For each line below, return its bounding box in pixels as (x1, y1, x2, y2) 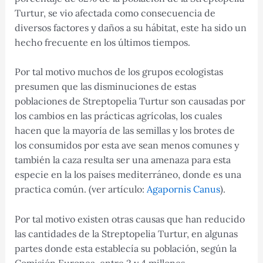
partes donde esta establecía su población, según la (14, 242, 237, 255)
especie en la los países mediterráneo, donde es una (14, 168, 241, 181)
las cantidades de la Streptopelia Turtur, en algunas (14, 228, 238, 240)
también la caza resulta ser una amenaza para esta (14, 154, 231, 166)
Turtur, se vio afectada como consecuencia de (14, 6, 215, 19)
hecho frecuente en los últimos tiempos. (14, 36, 190, 48)
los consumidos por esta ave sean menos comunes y (14, 139, 239, 151)
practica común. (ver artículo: (14, 183, 147, 195)
